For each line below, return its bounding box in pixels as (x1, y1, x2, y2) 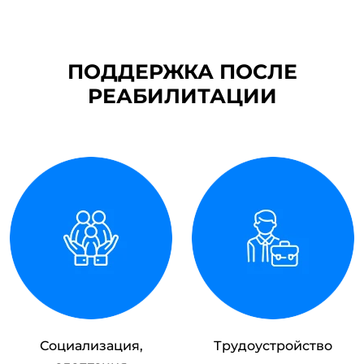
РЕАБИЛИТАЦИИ (87, 84, 277, 109)
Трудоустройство (214, 338, 332, 354)
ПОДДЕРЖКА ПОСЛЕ (67, 59, 297, 84)
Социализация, (39, 338, 143, 354)
